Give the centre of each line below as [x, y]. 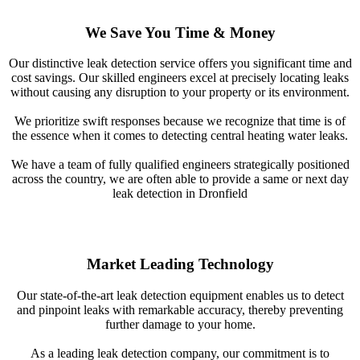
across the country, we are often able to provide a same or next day [180, 179]
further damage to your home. [180, 324]
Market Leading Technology [180, 264]
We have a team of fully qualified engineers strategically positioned [180, 165]
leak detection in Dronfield [180, 194]
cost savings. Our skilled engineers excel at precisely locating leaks [180, 78]
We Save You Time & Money [180, 32]
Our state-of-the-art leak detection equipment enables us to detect [180, 295]
